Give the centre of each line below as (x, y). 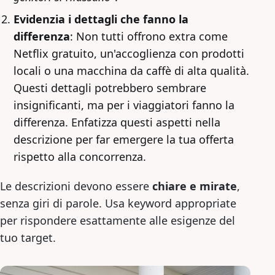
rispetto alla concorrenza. (80, 156)
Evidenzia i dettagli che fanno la (101, 19)
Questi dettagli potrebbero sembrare (110, 87)
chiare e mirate (195, 186)
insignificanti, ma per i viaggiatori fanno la (124, 105)
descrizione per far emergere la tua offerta (124, 139)
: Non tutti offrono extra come (149, 36)
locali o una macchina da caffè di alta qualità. (131, 70)
